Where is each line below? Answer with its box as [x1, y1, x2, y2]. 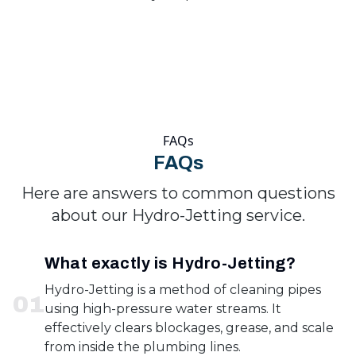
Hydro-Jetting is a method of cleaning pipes [44, 282, 321, 297]
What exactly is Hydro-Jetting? [44, 254, 296, 272]
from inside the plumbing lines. [44, 339, 241, 354]
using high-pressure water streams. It [44, 301, 281, 316]
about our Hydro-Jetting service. [51, 206, 305, 225]
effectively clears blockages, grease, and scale [44, 320, 334, 335]
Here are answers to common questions [21, 184, 335, 203]
